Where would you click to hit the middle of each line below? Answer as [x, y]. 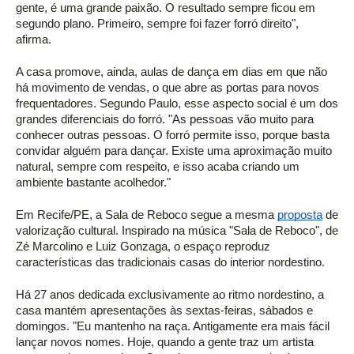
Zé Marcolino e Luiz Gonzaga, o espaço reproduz [143, 247]
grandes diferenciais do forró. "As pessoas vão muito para [165, 120]
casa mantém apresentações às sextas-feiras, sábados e [164, 311]
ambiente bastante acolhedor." [95, 183]
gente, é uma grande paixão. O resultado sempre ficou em [166, 8]
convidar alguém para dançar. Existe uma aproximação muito [174, 151]
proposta [300, 215]
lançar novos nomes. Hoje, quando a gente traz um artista [165, 343]
